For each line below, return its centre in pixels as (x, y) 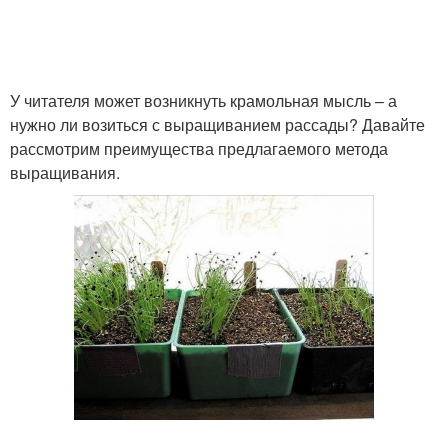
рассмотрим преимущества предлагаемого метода (199, 148)
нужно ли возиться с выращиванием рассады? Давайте (217, 124)
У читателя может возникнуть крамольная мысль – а (203, 100)
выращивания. (65, 172)
